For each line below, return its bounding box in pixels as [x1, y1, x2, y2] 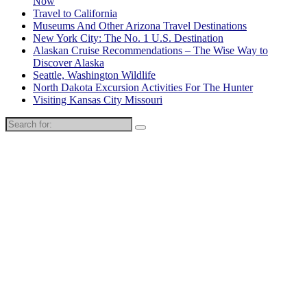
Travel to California [33, 8, 117, 19]
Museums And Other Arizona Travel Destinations [33, 20, 247, 32]
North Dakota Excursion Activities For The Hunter [33, 82, 253, 93]
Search [5, 116, 34, 128]
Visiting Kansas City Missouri [33, 94, 162, 106]
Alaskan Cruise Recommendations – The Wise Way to [33, 45, 268, 56]
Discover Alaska [33, 57, 104, 69]
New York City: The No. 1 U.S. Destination [33, 32, 223, 44]
